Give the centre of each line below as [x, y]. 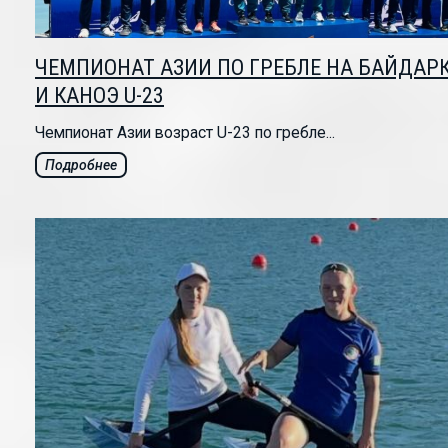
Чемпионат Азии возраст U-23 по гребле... [185, 133]
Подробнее [81, 165]
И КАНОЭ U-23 [99, 96]
